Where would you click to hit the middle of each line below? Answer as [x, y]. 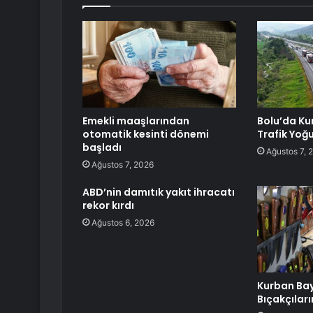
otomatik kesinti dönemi [146, 134]
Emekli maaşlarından [136, 121]
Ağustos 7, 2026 [123, 165]
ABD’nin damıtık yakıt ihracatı [159, 192]
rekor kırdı [108, 206]
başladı [102, 148]
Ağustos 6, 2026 [123, 223]
